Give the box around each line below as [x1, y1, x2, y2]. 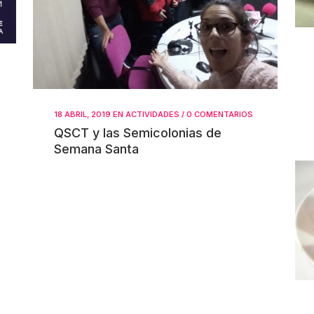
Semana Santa [54, 142, 139, 156]
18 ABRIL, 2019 [54, 109, 111, 119]
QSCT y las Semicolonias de [54, 125, 221, 140]
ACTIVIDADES [125, 109, 179, 119]
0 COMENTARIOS [186, 109, 253, 119]
